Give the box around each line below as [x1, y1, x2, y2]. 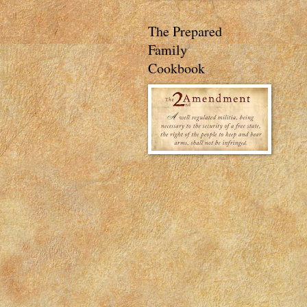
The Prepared [148, 22, 222, 40]
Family [148, 40, 187, 59]
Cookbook [148, 59, 205, 77]
